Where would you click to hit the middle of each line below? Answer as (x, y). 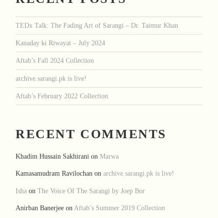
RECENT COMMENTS (91, 134)
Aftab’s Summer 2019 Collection (119, 208)
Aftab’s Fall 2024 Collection (55, 61)
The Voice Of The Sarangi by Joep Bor (91, 191)
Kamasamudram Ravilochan (54, 173)
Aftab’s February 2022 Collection (62, 96)
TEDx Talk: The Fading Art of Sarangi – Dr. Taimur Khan (97, 25)
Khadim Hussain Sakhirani (52, 156)
